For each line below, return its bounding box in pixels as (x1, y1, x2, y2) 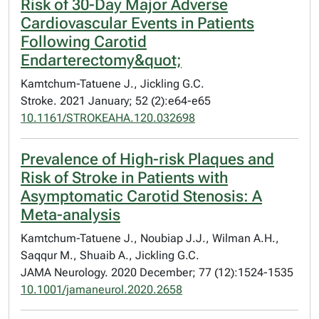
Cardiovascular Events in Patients (21, 14, 254, 32)
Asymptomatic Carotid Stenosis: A (21, 187, 262, 205)
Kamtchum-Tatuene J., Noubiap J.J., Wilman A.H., (21, 231, 279, 245)
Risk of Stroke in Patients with (21, 169, 228, 187)
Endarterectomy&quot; (21, 51, 182, 69)
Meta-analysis (21, 206, 120, 224)
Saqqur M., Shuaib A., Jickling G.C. (21, 249, 199, 262)
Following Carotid (21, 33, 147, 51)
